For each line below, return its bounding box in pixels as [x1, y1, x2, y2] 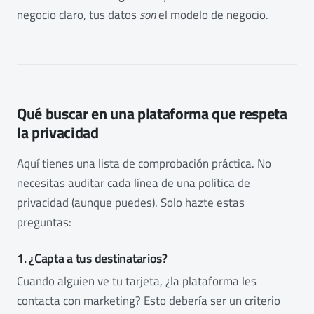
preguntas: [17, 213, 71, 232]
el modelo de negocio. [156, 6, 268, 25]
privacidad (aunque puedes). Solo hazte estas [17, 193, 245, 212]
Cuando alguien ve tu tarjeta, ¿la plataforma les [17, 272, 257, 291]
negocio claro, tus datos [17, 6, 139, 25]
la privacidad [17, 121, 99, 145]
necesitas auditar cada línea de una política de [17, 174, 250, 193]
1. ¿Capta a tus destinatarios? [17, 249, 168, 268]
